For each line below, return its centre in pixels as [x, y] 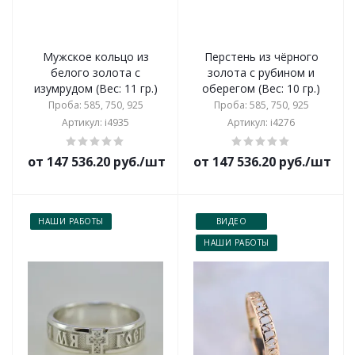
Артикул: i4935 [95, 122]
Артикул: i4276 [261, 122]
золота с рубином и [261, 73]
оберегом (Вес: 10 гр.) [261, 88]
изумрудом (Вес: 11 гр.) [95, 88]
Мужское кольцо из [95, 57]
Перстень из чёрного [261, 57]
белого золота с [95, 73]
